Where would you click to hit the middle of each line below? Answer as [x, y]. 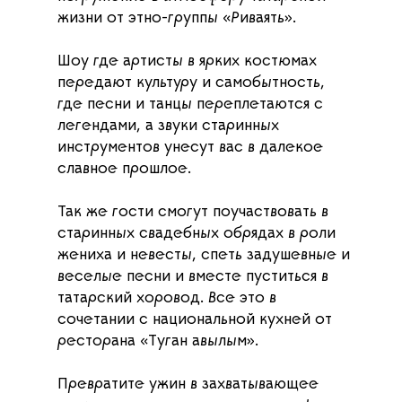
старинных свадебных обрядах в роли [197, 234]
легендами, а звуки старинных [168, 126]
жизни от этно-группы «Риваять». [177, 18]
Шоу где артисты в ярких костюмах [187, 61]
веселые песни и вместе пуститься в [193, 277]
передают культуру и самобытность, [191, 83]
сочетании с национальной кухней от [195, 320]
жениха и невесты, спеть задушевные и [204, 255]
